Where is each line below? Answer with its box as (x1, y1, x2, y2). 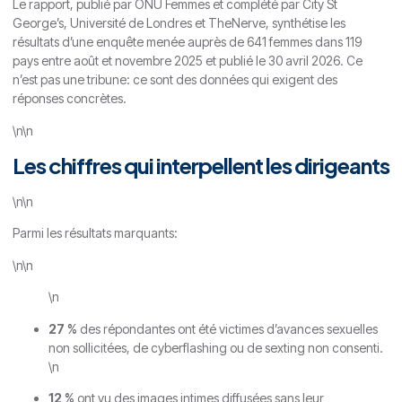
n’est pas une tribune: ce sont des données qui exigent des (13, 72, 337, 88)
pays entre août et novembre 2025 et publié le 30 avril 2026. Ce (13, 53, 363, 69)
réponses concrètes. (13, 91, 127, 107)
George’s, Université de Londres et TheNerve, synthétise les (13, 15, 345, 31)
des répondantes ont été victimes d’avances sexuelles (77, 320, 378, 336)
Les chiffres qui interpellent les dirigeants (13, 151, 389, 179)
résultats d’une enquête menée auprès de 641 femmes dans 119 (13, 34, 362, 50)
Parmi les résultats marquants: (13, 225, 178, 241)
